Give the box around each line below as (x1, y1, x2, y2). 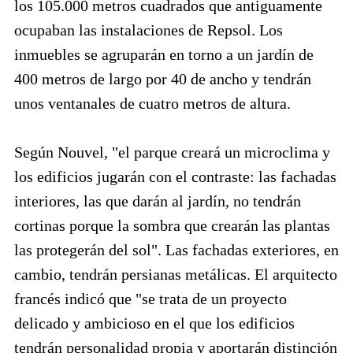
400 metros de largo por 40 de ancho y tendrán (14, 70, 311, 87)
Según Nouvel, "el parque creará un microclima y (14, 143, 330, 161)
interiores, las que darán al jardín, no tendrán (14, 192, 301, 210)
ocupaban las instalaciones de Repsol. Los (14, 21, 283, 39)
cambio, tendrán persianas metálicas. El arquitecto (14, 266, 337, 283)
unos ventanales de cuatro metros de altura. (14, 95, 291, 112)
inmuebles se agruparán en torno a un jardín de (14, 46, 314, 63)
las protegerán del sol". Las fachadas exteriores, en (14, 241, 339, 258)
